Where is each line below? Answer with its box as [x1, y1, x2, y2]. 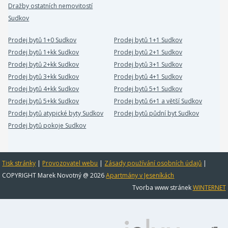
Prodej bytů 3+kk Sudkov [8, 72, 79, 81]
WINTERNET [192, 183, 226, 192]
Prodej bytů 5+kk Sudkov [8, 97, 79, 105]
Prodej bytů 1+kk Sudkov [8, 48, 79, 56]
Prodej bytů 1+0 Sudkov [8, 36, 77, 44]
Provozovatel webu [42, 159, 98, 167]
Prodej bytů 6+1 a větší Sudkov [113, 97, 202, 105]
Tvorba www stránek [132, 183, 193, 192]
